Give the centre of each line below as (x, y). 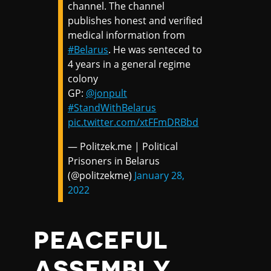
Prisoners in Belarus (114, 161)
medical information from (127, 35)
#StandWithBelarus (112, 108)
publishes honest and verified (135, 21)
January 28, (160, 176)
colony (83, 79)
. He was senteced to (155, 50)
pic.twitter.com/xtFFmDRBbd (133, 122)
